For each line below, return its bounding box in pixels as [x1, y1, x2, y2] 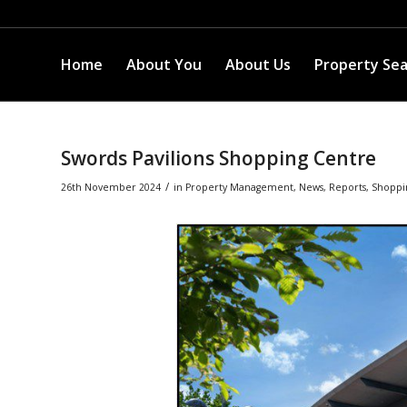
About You [126, 55, 202, 74]
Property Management [185, 181, 293, 194]
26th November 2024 [61, 181, 161, 194]
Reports [329, 181, 366, 194]
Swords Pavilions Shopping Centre [61, 145, 376, 171]
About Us [225, 55, 291, 74]
